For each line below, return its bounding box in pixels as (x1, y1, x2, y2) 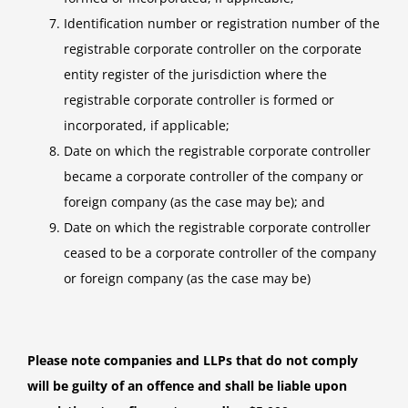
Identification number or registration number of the (64, 15, 380, 33)
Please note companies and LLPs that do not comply (27, 352, 358, 370)
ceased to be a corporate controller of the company (64, 244, 376, 262)
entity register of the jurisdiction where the (64, 66, 327, 84)
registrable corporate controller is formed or (64, 91, 334, 109)
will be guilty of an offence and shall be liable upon (27, 377, 347, 395)
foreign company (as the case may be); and (64, 193, 325, 211)
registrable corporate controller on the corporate (64, 40, 362, 58)
